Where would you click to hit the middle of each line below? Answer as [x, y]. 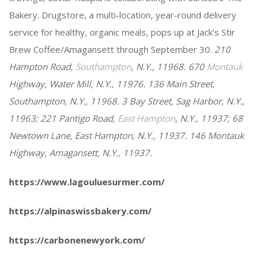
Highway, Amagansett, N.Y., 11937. [80, 153]
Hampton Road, [42, 66]
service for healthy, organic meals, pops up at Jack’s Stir [122, 32]
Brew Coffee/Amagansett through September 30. [112, 49]
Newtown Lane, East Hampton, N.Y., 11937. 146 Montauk [126, 135]
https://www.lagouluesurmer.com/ [87, 182]
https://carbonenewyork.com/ [77, 240]
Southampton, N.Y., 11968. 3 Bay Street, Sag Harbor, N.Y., [127, 101]
